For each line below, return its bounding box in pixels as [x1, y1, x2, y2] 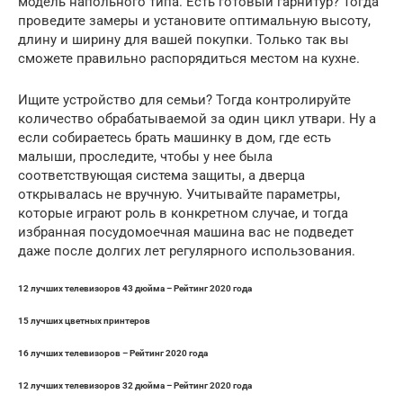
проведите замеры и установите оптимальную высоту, [18, 12, 371, 29]
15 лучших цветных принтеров [18, 315, 150, 326]
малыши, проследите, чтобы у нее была [18, 148, 273, 165]
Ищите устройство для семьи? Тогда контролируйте [18, 91, 351, 108]
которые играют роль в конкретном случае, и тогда [18, 204, 348, 221]
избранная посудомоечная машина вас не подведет [18, 223, 354, 240]
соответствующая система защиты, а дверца [18, 166, 305, 184]
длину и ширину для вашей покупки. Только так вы [18, 31, 349, 48]
